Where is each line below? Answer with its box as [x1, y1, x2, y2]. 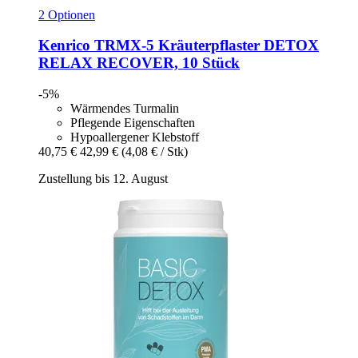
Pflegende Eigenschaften [70, 116, 195, 130]
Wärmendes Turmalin [70, 101, 179, 116]
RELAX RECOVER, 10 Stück [38, 54, 240, 72]
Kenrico [38, 37, 90, 54]
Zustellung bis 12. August [38, 172, 168, 186]
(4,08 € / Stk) [121, 145, 188, 159]
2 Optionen [38, 7, 95, 22]
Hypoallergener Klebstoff [70, 130, 199, 145]
